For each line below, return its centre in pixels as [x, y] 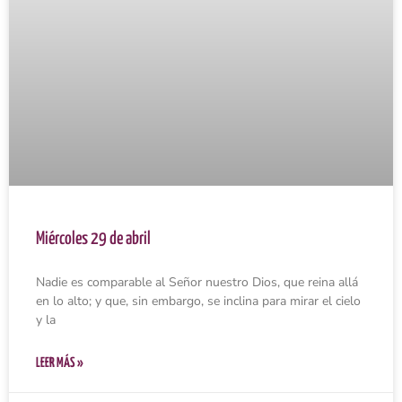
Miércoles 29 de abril [93, 239]
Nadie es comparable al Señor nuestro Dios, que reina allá [197, 282]
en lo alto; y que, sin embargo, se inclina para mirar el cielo [198, 301]
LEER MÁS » [60, 363]
